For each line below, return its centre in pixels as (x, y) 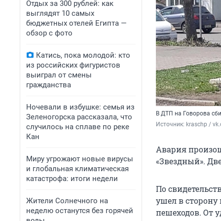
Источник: (171, 125)
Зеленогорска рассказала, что (79, 117)
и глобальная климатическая (77, 169)
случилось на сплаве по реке (78, 127)
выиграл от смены (59, 75)
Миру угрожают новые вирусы (80, 159)
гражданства (49, 85)
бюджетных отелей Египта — (76, 23)
